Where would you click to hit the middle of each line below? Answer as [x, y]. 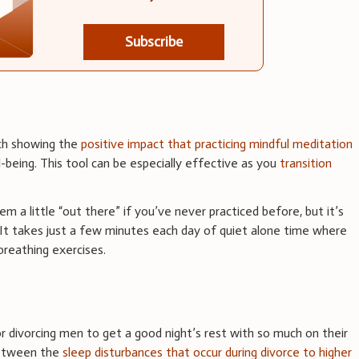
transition [306, 163]
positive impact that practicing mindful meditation [217, 144]
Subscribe [153, 42]
